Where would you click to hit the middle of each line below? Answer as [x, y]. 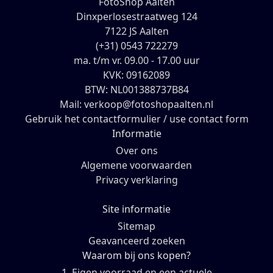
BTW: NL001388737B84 [136, 90]
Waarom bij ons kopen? [136, 256]
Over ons [136, 151]
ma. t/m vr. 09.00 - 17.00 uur [136, 61]
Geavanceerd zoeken [136, 241]
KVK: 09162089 [136, 75]
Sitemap [136, 226]
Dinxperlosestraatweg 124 [136, 17]
